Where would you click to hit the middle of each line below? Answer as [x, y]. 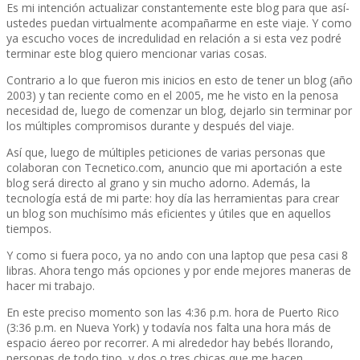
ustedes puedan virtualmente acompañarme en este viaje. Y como [179, 22]
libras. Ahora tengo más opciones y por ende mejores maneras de [179, 270]
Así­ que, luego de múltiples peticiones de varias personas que [166, 152]
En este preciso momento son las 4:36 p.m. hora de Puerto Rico [173, 312]
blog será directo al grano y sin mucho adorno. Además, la [158, 182]
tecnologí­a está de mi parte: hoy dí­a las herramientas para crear [173, 198]
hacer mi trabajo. [51, 285]
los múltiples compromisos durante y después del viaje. [150, 125]
